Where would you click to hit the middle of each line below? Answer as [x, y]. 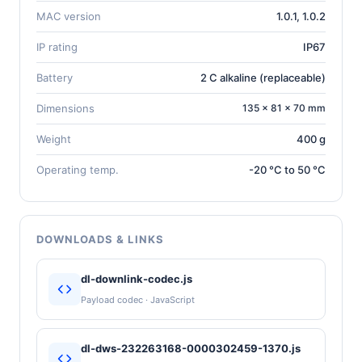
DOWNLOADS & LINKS [100, 239]
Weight [54, 139]
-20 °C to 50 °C [287, 169]
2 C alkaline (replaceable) [263, 77]
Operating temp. [78, 169]
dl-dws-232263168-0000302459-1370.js [191, 348]
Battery [55, 77]
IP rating [57, 46]
